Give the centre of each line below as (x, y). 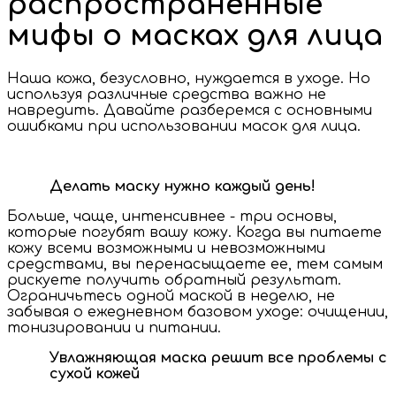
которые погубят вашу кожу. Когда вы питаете (194, 232)
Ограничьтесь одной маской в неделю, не (171, 296)
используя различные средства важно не (167, 94)
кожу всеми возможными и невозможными (166, 248)
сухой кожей (95, 373)
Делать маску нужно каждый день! (183, 186)
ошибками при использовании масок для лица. (186, 126)
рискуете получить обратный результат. (174, 280)
